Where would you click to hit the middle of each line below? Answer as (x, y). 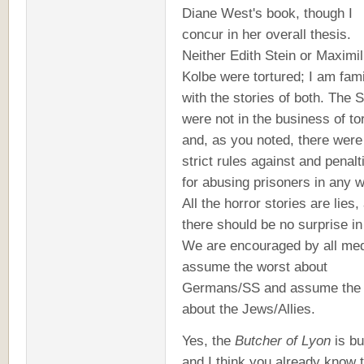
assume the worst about (255, 266)
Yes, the (208, 340)
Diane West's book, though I (267, 13)
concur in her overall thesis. (266, 34)
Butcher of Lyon (283, 340)
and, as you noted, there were (272, 140)
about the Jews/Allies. (249, 309)
